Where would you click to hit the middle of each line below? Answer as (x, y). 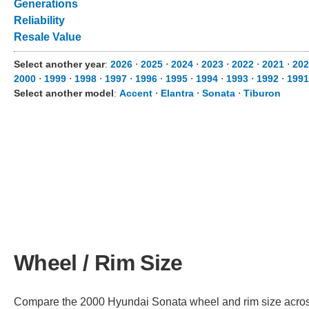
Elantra (177, 93)
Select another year (59, 64)
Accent (136, 93)
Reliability (39, 20)
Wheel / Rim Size (98, 262)
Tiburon (262, 93)
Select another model (64, 93)
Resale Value (48, 37)
